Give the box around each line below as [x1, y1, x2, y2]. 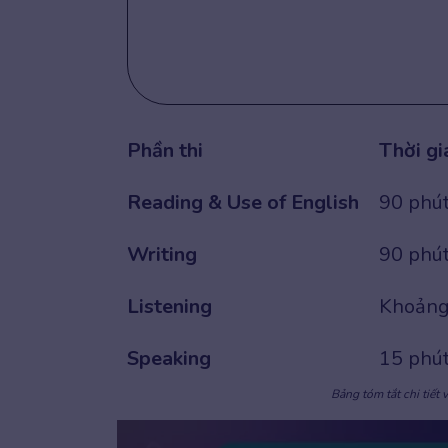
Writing [127, 241, 197, 268]
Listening [127, 293, 212, 320]
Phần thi [127, 137, 203, 164]
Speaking [127, 345, 211, 372]
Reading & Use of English [127, 189, 359, 216]
